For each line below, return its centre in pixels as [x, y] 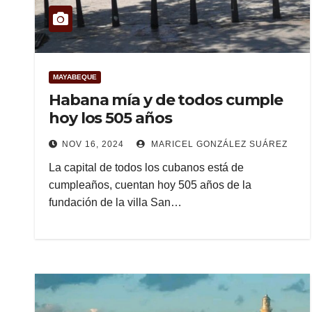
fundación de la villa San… [115, 202]
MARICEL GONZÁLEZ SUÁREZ [218, 144]
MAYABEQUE [75, 77]
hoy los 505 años [110, 118]
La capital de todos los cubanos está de [146, 167]
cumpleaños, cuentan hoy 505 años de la [150, 185]
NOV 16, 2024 [93, 144]
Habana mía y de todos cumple [166, 100]
